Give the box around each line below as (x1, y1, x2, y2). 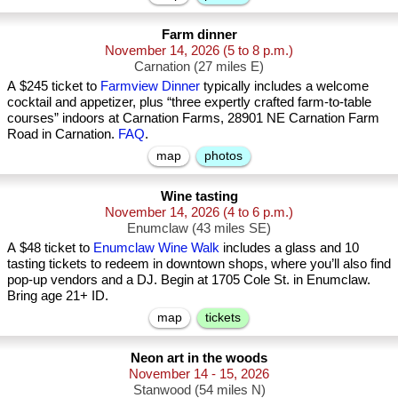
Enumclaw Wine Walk (93, 240, 219, 255)
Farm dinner (161, 27, 237, 42)
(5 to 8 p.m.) (223, 43, 293, 58)
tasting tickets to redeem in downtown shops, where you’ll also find (7, 256, 391, 271)
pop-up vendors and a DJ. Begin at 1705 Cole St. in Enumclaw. (7, 272, 370, 287)
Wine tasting (160, 188, 238, 203)
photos (203, 148, 243, 163)
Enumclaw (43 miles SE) (127, 220, 271, 235)
